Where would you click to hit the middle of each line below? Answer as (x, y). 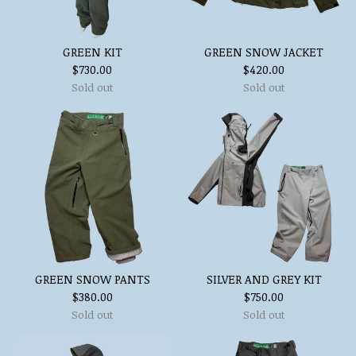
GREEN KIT (92, 52)
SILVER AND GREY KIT (264, 279)
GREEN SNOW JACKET (264, 52)
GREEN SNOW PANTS (92, 279)
